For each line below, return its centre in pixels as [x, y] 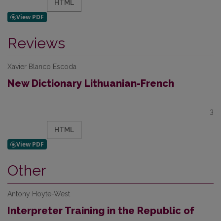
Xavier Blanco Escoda [42, 67]
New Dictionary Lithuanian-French [91, 83]
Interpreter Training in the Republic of [101, 211]
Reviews [36, 43]
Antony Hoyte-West [39, 194]
